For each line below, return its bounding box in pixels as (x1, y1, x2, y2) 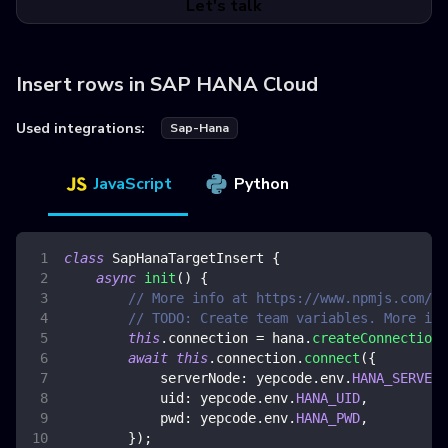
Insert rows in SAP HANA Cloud (16, 71, 318, 99)
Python (234, 173, 289, 196)
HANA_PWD (296, 410, 360, 427)
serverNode (160, 370, 240, 387)
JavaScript (94, 173, 172, 196)
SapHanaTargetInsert (112, 250, 264, 267)
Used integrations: (16, 118, 145, 138)
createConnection (312, 330, 440, 347)
